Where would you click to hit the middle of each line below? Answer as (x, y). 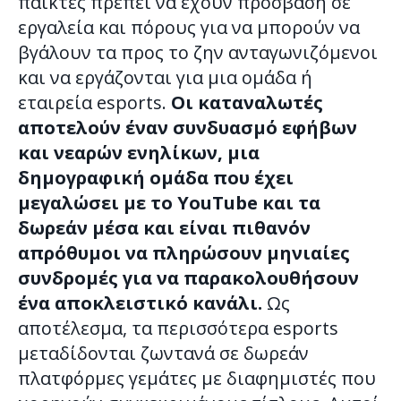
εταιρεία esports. (94, 103)
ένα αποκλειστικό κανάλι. (140, 303)
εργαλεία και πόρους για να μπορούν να (189, 28)
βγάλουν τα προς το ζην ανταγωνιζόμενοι (198, 53)
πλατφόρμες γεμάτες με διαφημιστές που (197, 379)
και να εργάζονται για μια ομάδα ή (165, 78)
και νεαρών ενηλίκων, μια (139, 153)
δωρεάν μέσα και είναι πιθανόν (164, 228)
